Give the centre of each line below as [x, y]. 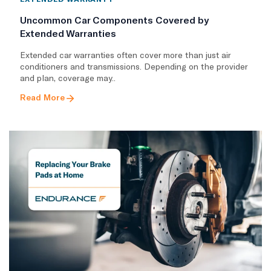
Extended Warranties [68, 33]
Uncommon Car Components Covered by [114, 20]
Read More [42, 97]
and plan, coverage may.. [68, 78]
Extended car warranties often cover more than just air [125, 55]
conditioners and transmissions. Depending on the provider [134, 67]
